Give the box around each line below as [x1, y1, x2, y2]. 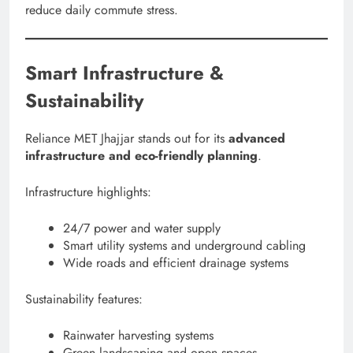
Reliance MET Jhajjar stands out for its [25, 129, 229, 147]
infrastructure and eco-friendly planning [25, 147, 258, 165]
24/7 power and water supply [63, 219, 221, 237]
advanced [229, 129, 285, 147]
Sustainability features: [25, 290, 143, 308]
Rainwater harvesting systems [63, 326, 214, 344]
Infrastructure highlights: [25, 183, 151, 201]
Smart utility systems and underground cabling [63, 236, 306, 255]
